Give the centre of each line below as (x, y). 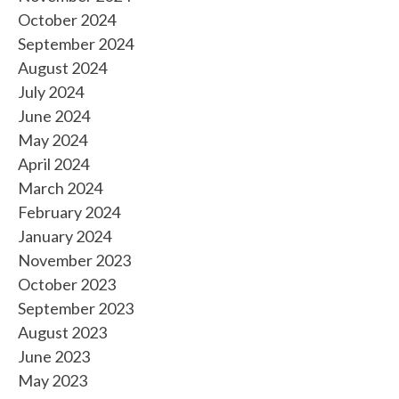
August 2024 (62, 68)
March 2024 (60, 188)
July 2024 (51, 92)
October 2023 (67, 284)
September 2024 (76, 44)
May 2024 (53, 140)
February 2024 (69, 212)
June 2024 (54, 116)
